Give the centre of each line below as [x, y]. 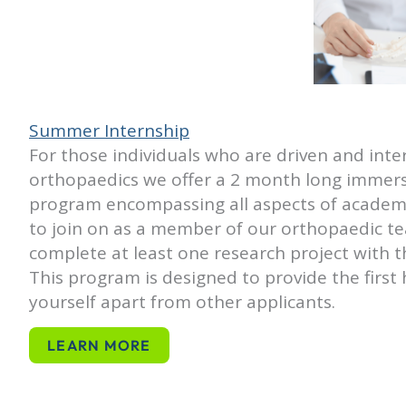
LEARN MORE [99, 346]
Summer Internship [109, 130]
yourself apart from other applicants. [182, 302]
